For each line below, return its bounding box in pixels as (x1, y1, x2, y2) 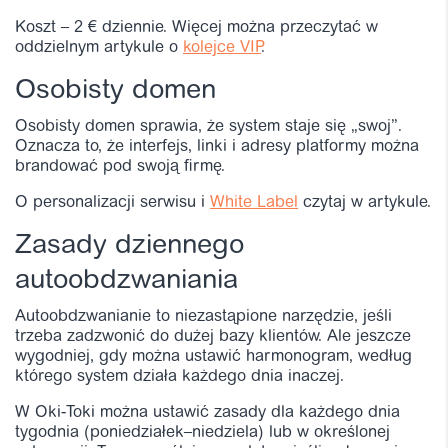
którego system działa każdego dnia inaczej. (15, 368, 344, 385)
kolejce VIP (183, 39, 261, 56)
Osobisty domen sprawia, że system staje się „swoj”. (15, 118, 402, 135)
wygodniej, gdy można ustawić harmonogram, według (15, 348, 412, 365)
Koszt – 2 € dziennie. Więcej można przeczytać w (15, 19, 378, 36)
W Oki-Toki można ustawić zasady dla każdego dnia (15, 404, 400, 421)
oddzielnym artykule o (15, 39, 183, 56)
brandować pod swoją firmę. (15, 158, 225, 175)
